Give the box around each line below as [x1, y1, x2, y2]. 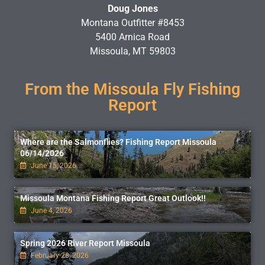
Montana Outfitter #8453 [80, 17, 185, 29]
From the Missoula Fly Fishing [25, 80, 240, 99]
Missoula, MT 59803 [89, 46, 176, 57]
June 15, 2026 [29, 161, 76, 170]
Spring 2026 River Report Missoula [20, 238, 150, 248]
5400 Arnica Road [95, 31, 170, 43]
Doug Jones [107, 3, 158, 15]
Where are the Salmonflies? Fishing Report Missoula [20, 137, 216, 147]
